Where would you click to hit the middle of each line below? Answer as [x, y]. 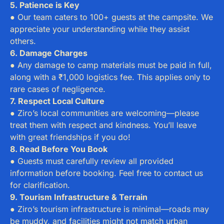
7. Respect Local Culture [57, 101]
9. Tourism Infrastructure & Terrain [79, 197]
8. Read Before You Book [59, 149]
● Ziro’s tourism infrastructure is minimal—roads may [109, 209]
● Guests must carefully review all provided [92, 161]
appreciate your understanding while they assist [100, 29]
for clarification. [40, 185]
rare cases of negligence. [58, 89]
